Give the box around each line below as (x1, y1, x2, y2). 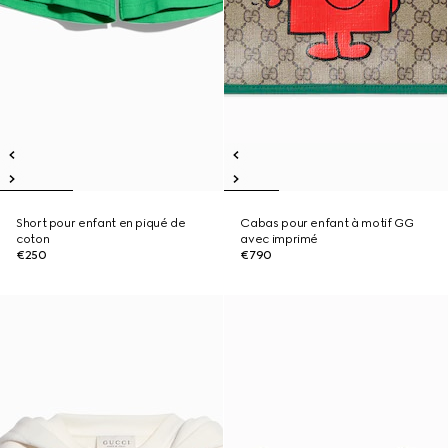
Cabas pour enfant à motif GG (240, 216, 414, 230)
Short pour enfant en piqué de (16, 216, 186, 230)
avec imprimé (240, 232, 319, 246)
